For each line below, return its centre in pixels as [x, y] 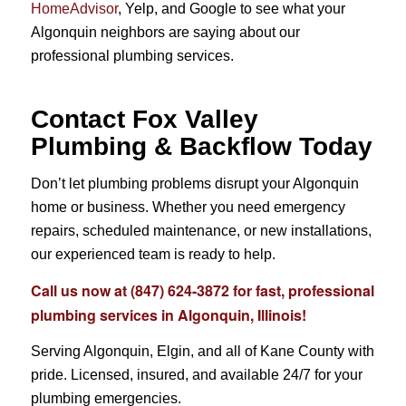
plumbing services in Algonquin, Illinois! [168, 314]
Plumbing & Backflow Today [201, 146]
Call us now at [80, 290]
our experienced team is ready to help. [153, 255]
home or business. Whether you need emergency [188, 208]
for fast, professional [301, 290]
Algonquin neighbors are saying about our [165, 32]
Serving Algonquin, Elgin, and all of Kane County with [202, 352]
